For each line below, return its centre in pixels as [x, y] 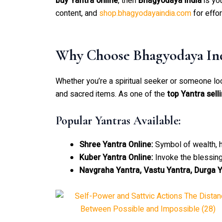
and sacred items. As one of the [111, 94]
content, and [77, 13]
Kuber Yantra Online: [116, 158]
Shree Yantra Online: [116, 145]
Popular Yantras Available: [118, 121]
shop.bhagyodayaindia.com [145, 13]
